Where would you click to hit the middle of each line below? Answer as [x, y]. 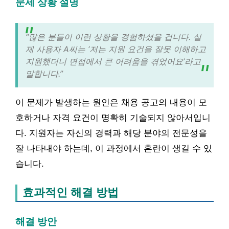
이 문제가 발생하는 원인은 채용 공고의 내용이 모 [111, 102]
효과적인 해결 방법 [71, 192]
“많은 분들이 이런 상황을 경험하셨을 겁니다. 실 [113, 37]
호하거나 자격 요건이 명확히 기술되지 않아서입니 [113, 118]
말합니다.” [44, 73]
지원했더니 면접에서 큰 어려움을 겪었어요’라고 [113, 61]
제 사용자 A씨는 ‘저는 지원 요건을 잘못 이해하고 [116, 49]
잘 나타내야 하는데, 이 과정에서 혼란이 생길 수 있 [114, 148]
